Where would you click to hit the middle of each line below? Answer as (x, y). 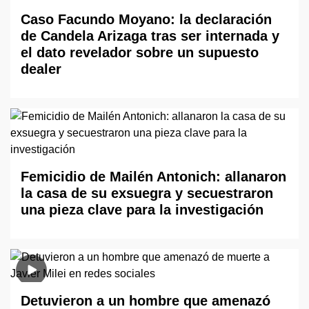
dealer (41, 69)
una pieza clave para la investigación (142, 210)
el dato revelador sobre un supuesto (140, 52)
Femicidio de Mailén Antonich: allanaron (153, 177)
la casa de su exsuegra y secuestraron (147, 193)
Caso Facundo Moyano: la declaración (146, 19)
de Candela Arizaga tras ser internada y (150, 36)
